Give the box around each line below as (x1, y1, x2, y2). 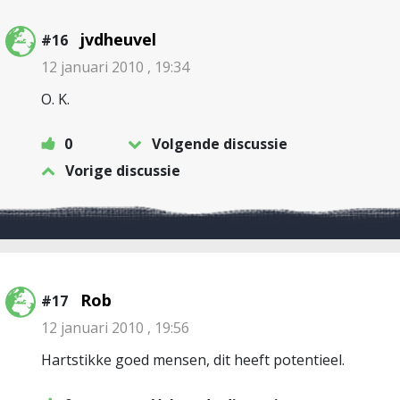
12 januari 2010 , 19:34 (41, 57, 189, 77)
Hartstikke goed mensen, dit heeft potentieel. (41, 350, 345, 370)
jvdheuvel (80, 29, 156, 50)
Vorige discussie (65, 161, 180, 180)
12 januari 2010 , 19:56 (41, 318, 189, 337)
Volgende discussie (152, 134, 287, 154)
